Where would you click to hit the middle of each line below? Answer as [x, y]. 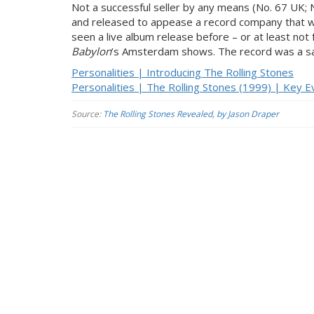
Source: [87, 114]
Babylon [91, 51]
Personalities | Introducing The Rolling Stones [183, 72]
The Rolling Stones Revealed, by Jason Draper [191, 114]
